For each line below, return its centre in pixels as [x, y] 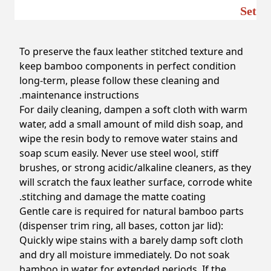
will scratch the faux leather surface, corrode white [136, 182]
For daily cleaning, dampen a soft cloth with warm [133, 109]
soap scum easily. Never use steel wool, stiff [119, 153]
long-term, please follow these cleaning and [119, 80]
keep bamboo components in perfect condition [128, 66]
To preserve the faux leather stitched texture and [131, 51]
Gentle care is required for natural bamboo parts [132, 211]
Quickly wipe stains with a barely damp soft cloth [131, 240]
